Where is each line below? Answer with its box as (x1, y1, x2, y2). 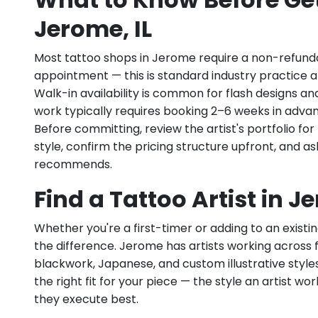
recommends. (34, 156, 112, 173)
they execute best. (34, 291, 138, 308)
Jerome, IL (34, 13, 152, 45)
